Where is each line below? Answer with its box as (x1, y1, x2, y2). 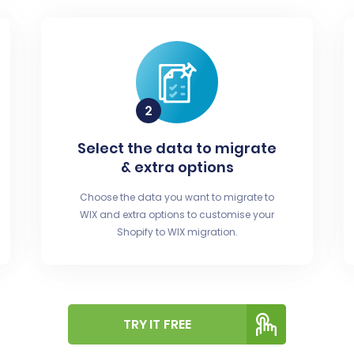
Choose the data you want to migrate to (80, 190, 274, 204)
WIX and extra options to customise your (80, 208, 274, 221)
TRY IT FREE (122, 315, 192, 333)
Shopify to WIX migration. (116, 225, 238, 239)
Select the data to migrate (77, 138, 277, 158)
